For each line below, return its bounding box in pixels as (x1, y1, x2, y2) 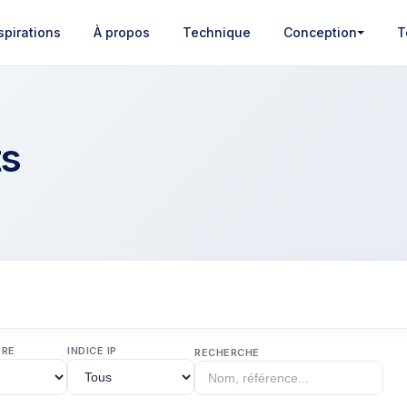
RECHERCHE (194, 346, 260, 359)
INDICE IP (67, 344, 117, 357)
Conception (283, 25, 357, 40)
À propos (93, 25, 150, 40)
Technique (182, 25, 251, 40)
